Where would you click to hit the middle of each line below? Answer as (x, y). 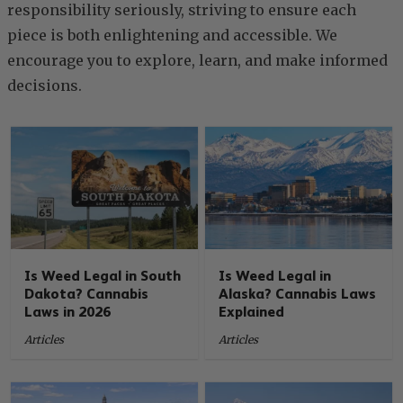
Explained (252, 311)
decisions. (45, 85)
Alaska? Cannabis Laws (298, 293)
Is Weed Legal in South (103, 275)
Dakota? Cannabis (87, 293)
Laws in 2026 (68, 311)
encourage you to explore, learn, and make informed (197, 60)
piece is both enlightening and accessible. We (172, 35)
